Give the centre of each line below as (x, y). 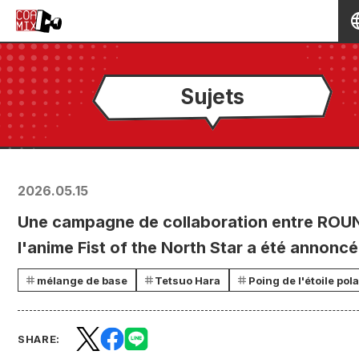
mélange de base (82, 280)
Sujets (212, 96)
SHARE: (39, 339)
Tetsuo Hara (188, 280)
